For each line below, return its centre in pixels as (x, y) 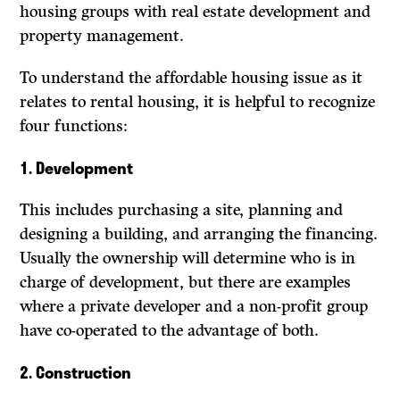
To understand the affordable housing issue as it (192, 78)
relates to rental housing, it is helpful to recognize (198, 102)
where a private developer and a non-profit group (194, 307)
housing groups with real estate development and (196, 12)
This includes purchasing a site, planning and (182, 210)
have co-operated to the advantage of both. (170, 331)
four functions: (74, 126)
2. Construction (76, 373)
